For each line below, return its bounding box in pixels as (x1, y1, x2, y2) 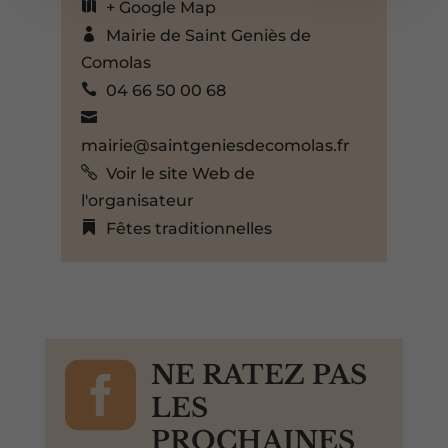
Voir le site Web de (105, 163, 255, 183)
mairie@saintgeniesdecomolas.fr (80, 135, 350, 155)
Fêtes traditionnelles (105, 218, 272, 238)
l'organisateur (80, 190, 194, 210)
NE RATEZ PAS (150, 358, 367, 391)
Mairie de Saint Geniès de (105, 25, 311, 45)
